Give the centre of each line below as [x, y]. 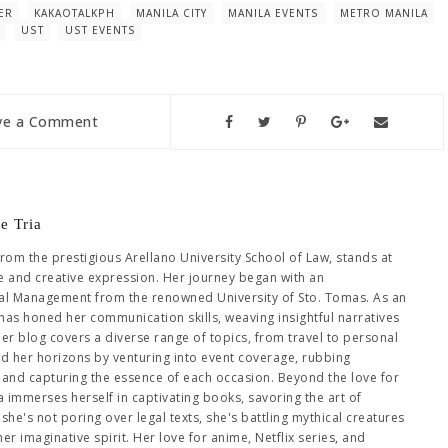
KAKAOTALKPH [74, 13]
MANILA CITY [171, 13]
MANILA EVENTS [273, 13]
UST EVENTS [100, 30]
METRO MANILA [384, 13]
